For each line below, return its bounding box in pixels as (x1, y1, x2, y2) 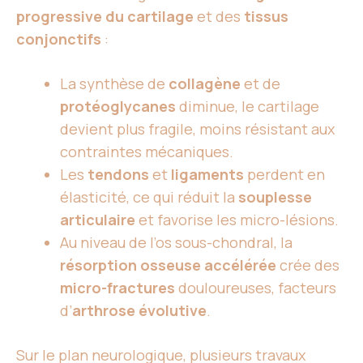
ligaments (171, 164, 244, 184)
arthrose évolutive (72, 301, 207, 320)
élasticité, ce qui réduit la (60, 187, 238, 207)
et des (194, 6, 244, 26)
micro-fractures (60, 278, 175, 297)
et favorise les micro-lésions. (135, 210, 339, 229)
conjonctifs (16, 29, 101, 49)
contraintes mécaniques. (60, 142, 233, 161)
